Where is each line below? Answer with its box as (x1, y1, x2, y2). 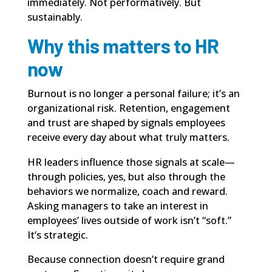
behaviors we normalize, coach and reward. (27, 184, 228, 198)
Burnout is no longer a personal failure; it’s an (27, 87, 240, 101)
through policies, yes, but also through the (27, 169, 225, 183)
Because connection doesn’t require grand (27, 252, 225, 266)
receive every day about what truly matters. (27, 131, 229, 144)
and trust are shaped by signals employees (27, 116, 225, 130)
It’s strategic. (27, 228, 88, 242)
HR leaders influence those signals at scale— (27, 155, 235, 169)
